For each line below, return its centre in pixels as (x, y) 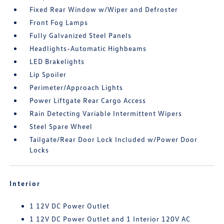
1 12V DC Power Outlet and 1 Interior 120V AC (110, 219)
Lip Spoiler (48, 74)
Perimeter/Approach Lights (76, 87)
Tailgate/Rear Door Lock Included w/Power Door (114, 139)
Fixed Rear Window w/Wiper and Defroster (104, 9)
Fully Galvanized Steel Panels (81, 35)
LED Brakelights (57, 61)
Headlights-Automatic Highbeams (88, 48)
